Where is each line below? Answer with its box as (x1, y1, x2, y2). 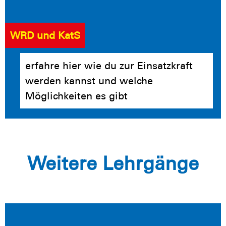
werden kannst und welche (25, 74, 153, 87)
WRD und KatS (10, 29, 80, 41)
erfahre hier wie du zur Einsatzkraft (25, 59, 193, 72)
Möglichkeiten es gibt (25, 89, 128, 102)
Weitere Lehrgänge (27, 152, 199, 176)
